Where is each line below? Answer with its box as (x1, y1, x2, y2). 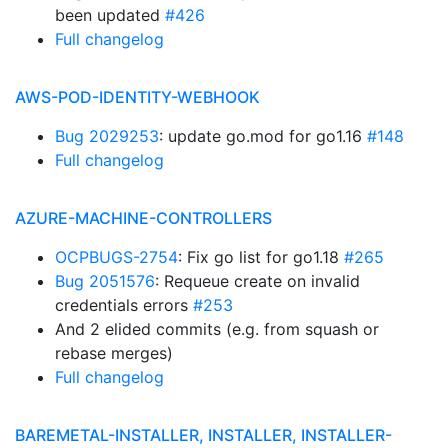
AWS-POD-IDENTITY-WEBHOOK (15, 87, 260, 107)
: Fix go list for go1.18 (178, 247, 344, 267)
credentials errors (55, 295, 193, 315)
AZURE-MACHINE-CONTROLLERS (15, 208, 272, 228)
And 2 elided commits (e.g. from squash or (55, 319, 379, 339)
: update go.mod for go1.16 (159, 126, 367, 146)
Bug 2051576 (55, 271, 155, 291)
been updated (55, 5, 165, 25)
